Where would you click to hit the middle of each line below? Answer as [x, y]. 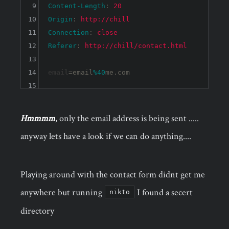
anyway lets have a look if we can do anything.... [106, 136]
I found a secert [164, 192]
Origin [60, 19]
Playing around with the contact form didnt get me [113, 174]
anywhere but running [62, 192]
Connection [68, 33]
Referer [62, 46]
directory [37, 211]
